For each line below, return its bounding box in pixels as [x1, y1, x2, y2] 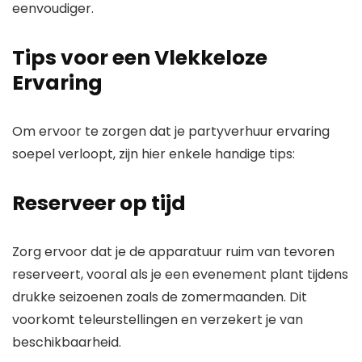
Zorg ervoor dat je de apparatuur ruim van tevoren [12, 242, 335, 262]
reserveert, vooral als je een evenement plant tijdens [12, 265, 348, 284]
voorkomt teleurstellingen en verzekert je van [12, 310, 303, 330]
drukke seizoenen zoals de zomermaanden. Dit [12, 288, 307, 307]
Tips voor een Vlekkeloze [12, 44, 267, 73]
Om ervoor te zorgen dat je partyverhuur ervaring [12, 122, 330, 141]
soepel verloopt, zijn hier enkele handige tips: [12, 145, 295, 164]
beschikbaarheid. [12, 333, 121, 352]
